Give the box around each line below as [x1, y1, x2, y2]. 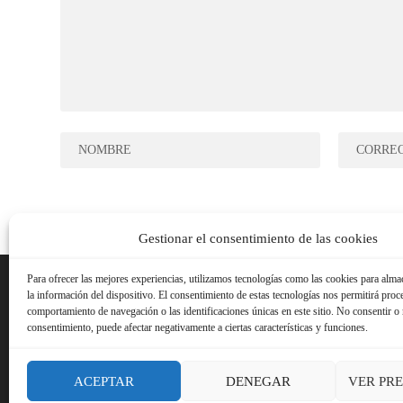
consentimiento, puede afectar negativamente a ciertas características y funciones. [27, 321, 368, 334]
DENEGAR [225, 373, 291, 389]
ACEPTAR [74, 373, 135, 389]
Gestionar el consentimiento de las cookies [138, 231, 378, 246]
